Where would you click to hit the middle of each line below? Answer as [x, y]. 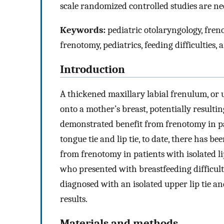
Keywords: [83, 30]
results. [74, 199]
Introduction [92, 70]
